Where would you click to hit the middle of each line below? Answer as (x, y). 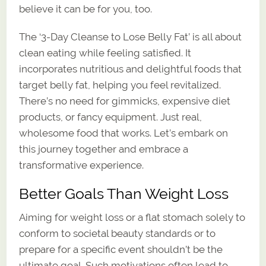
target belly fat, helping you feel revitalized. (120, 85)
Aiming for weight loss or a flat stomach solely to (132, 217)
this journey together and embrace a (104, 149)
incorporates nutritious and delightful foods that (131, 69)
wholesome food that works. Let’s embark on (124, 133)
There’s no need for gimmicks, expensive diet (125, 101)
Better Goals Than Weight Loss (124, 194)
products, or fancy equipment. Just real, (111, 117)
